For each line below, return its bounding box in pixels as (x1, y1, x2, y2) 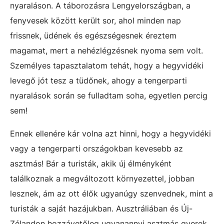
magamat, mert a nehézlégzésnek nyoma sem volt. (10, 45, 203, 55)
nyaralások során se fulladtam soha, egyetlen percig (10, 90, 207, 100)
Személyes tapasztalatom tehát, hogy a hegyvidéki (10, 60, 203, 70)
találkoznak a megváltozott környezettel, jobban (10, 173, 194, 183)
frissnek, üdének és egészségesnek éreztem (10, 30, 176, 40)
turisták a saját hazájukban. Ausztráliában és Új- (10, 203, 192, 213)
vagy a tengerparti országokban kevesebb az (10, 143, 183, 153)
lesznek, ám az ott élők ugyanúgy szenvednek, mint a (10, 188, 213, 198)
